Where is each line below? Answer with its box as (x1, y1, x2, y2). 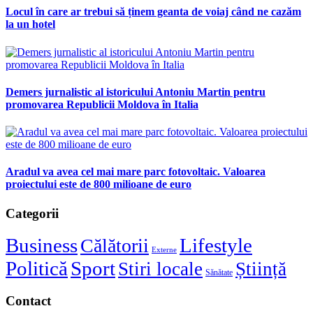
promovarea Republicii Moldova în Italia (6, 98, 198, 110)
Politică (6, 257, 68, 280)
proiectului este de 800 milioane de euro (6, 178, 191, 191)
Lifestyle (180, 234, 252, 257)
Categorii (6, 205, 59, 221)
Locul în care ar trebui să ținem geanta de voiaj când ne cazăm (6, 6, 301, 18)
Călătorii (80, 235, 149, 257)
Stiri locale (118, 259, 203, 280)
